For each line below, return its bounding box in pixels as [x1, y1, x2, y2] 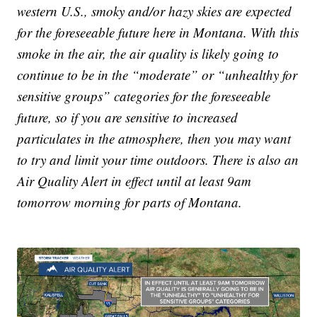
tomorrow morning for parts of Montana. [17, 193, 243, 212]
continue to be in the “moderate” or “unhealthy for [17, 66, 298, 84]
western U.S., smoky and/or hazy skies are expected [17, 2, 292, 21]
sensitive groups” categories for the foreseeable [17, 87, 271, 105]
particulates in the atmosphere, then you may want [17, 129, 292, 148]
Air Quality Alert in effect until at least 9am [17, 172, 252, 190]
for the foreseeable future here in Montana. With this [17, 23, 299, 42]
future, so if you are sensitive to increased [17, 108, 238, 127]
